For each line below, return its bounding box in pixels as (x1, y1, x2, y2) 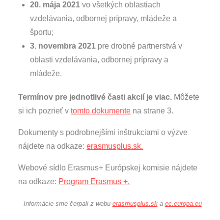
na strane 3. (131, 106, 174, 115)
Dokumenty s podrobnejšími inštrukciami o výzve (18, 128, 188, 137)
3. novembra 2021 (30, 41, 96, 50)
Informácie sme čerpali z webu (23, 199, 112, 207)
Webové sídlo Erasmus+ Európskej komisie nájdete (18, 163, 198, 172)
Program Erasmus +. (58, 177, 130, 186)
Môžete (172, 92, 200, 101)
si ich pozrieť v (18, 106, 71, 115)
